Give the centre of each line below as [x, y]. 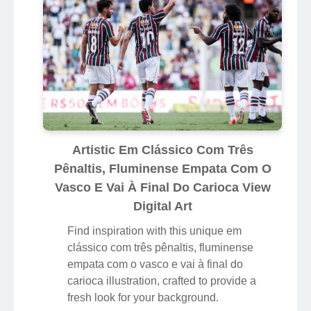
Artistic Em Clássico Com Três [162, 150]
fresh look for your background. [143, 297]
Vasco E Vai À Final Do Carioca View [162, 187]
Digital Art [162, 206]
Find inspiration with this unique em [154, 230]
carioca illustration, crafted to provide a [162, 280]
